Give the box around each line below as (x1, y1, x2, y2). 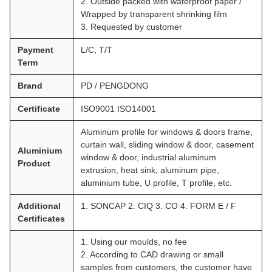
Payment (18, 45, 53, 55)
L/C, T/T (81, 45, 112, 55)
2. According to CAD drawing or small (81, 250, 223, 259)
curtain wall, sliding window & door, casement (81, 140, 254, 149)
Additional (18, 201, 61, 211)
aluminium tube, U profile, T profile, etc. (81, 178, 232, 188)
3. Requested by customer (81, 22, 182, 32)
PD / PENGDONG (81, 81, 149, 90)
